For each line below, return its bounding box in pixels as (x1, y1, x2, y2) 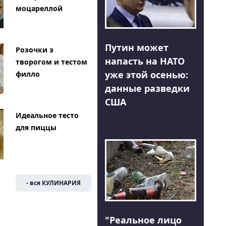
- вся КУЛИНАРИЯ (26, 179, 81, 188)
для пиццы (15, 123, 56, 133)
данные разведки (104, 82, 190, 95)
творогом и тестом (15, 57, 87, 67)
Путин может (104, 41, 168, 54)
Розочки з (15, 45, 53, 55)
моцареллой (15, 4, 63, 14)
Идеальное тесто (15, 110, 79, 121)
